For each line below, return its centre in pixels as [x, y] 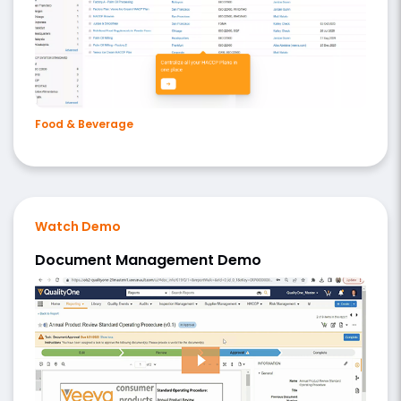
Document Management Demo [148, 260]
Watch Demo [78, 227]
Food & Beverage [84, 124]
